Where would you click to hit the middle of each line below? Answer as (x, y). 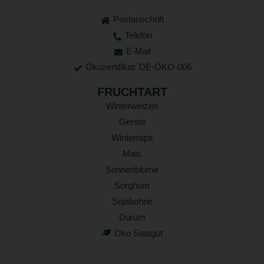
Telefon (139, 35)
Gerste (132, 121)
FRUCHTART (132, 92)
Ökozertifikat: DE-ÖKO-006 (139, 67)
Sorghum (132, 185)
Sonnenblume (132, 169)
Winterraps (132, 137)
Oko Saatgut (138, 233)
